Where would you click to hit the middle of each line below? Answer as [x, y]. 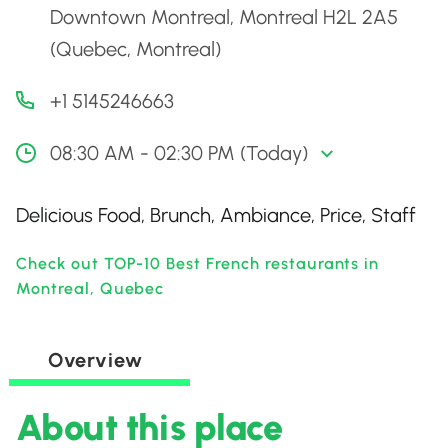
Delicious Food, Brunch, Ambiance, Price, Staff [216, 215]
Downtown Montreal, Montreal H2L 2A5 [224, 17]
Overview [95, 360]
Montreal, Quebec [90, 288]
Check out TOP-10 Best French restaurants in [198, 263]
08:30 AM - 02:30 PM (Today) [179, 153]
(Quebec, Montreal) [135, 49]
